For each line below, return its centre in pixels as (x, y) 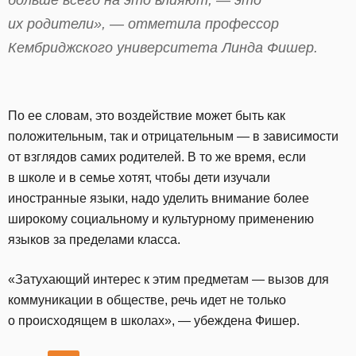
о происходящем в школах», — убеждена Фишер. (154, 321)
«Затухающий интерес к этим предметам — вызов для (168, 280)
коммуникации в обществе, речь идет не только (147, 300)
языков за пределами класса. (96, 240)
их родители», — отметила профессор (143, 23)
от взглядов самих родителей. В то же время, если (157, 157)
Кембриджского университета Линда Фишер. (165, 47)
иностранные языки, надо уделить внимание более (159, 199)
